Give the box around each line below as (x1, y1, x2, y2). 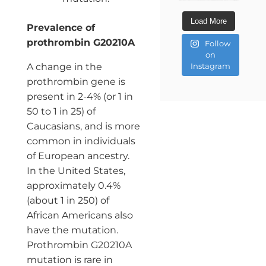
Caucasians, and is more (26, 120, 140, 132)
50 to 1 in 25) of (26, 105, 96, 117)
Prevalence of (26, 21, 95, 33)
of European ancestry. (26, 150, 129, 161)
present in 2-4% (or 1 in (26, 90, 133, 102)
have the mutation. (26, 224, 118, 236)
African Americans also (26, 209, 133, 221)
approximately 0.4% (26, 179, 121, 191)
